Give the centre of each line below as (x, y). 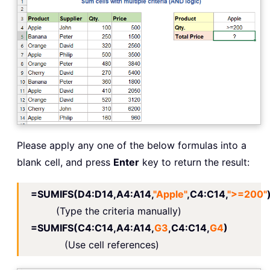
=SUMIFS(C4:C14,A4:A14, (93, 228)
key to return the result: (194, 162)
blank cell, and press (65, 162)
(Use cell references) (112, 244)
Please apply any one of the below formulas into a (132, 145)
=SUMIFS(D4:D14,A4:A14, (92, 194)
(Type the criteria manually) (116, 211)
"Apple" (170, 194)
